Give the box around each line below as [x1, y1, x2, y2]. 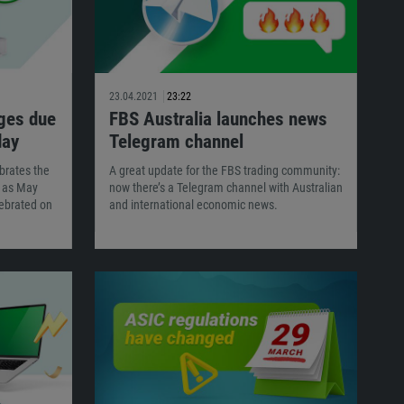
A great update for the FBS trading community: [108, 163, 340, 178]
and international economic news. [108, 197, 278, 212]
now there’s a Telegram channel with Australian [108, 180, 343, 195]
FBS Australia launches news [108, 108, 327, 130]
